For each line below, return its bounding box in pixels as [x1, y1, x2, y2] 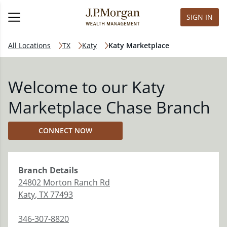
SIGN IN [186, 12, 213, 22]
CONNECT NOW [39, 126, 92, 135]
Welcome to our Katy [8, 76, 165, 98]
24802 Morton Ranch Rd [18, 177, 110, 188]
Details [48, 165, 78, 176]
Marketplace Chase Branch [8, 96, 210, 118]
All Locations [8, 41, 51, 50]
